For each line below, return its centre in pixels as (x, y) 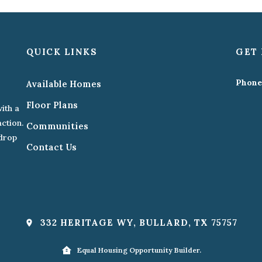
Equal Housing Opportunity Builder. (138, 250)
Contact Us (51, 147)
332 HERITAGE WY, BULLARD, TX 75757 (137, 223)
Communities (57, 126)
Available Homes (63, 84)
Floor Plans (52, 105)
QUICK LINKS (62, 51)
